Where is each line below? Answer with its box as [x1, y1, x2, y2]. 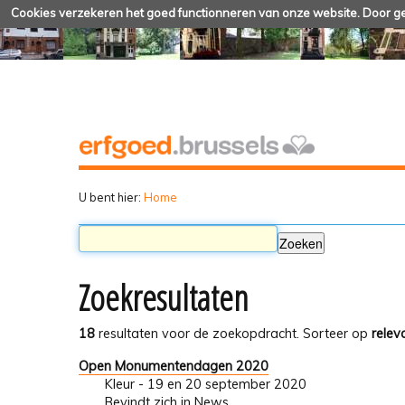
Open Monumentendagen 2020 [79, 357, 268, 374]
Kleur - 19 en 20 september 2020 [104, 375, 306, 392]
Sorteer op [303, 325, 368, 343]
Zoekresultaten [79, 274, 249, 322]
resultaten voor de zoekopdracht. [95, 325, 299, 343]
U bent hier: [79, 189, 141, 204]
